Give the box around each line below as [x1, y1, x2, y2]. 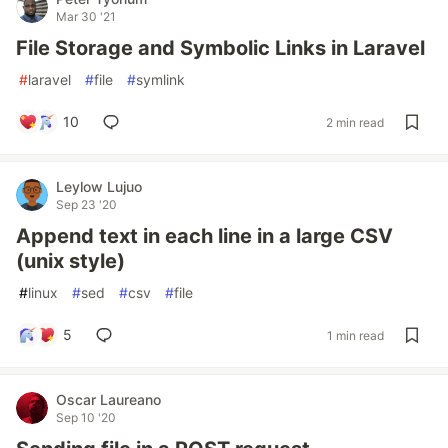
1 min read [327, 327, 384, 343]
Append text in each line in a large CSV [16, 224, 393, 248]
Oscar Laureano [56, 391, 161, 408]
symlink [136, 71, 185, 88]
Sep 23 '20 [56, 197, 117, 212]
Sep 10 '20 [56, 410, 116, 425]
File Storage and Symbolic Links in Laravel [16, 36, 425, 60]
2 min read [326, 114, 384, 130]
